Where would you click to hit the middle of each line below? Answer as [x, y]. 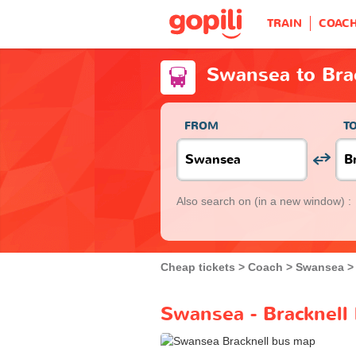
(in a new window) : [303, 201]
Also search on [215, 201]
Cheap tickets [198, 267]
